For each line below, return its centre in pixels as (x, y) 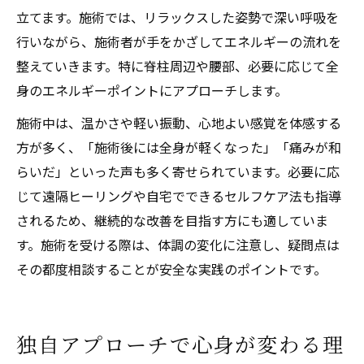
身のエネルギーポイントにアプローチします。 (152, 90)
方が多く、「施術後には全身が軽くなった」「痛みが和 (179, 147)
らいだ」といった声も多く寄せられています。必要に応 (178, 171)
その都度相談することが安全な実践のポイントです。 (171, 269)
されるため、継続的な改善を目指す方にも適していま (172, 220)
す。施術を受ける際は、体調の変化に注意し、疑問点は (178, 244)
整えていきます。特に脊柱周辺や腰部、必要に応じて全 (178, 65)
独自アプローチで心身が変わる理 (181, 343)
